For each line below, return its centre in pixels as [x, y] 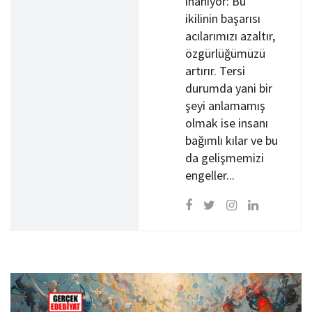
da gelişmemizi [225, 158]
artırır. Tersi [215, 71]
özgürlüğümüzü [225, 53]
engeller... [210, 175]
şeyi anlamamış [225, 106]
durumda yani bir [229, 88]
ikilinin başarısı [223, 18]
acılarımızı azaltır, [230, 36]
